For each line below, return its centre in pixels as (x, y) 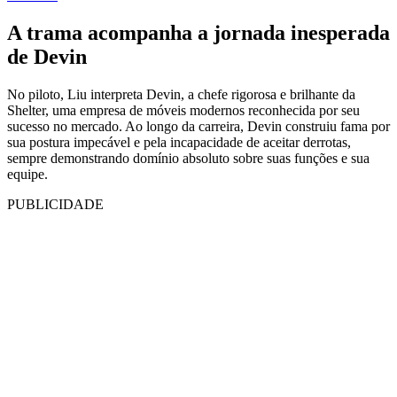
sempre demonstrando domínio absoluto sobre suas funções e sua (188, 158)
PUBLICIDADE (55, 204)
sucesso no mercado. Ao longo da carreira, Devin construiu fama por (198, 126)
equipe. (27, 174)
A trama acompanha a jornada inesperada (198, 32)
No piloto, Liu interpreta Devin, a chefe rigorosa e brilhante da (181, 94)
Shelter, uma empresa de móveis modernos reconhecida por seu (183, 110)
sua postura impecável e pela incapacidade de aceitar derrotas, (179, 142)
